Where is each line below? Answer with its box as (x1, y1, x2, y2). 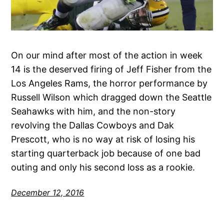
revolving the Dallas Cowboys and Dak (11, 120, 174, 131)
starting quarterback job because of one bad (11, 148, 201, 159)
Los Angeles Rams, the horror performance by (11, 78, 208, 89)
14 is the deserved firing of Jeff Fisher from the (11, 64, 212, 75)
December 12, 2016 (11, 187, 84, 198)
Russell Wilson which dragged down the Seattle (11, 92, 212, 103)
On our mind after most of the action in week (11, 50, 203, 61)
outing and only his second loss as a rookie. (11, 162, 195, 173)
